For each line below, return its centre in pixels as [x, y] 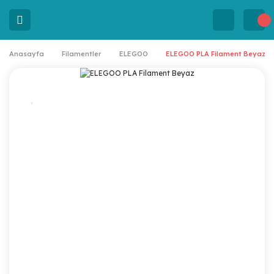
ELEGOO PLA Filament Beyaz [216, 54]
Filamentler [82, 54]
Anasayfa [27, 54]
